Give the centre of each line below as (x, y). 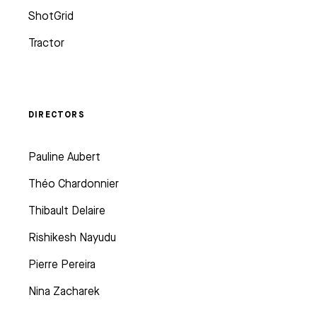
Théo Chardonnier (74, 183)
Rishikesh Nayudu (72, 237)
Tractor (46, 42)
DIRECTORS (57, 114)
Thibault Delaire (67, 210)
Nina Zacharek (64, 291)
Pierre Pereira (62, 264)
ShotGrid (51, 16)
